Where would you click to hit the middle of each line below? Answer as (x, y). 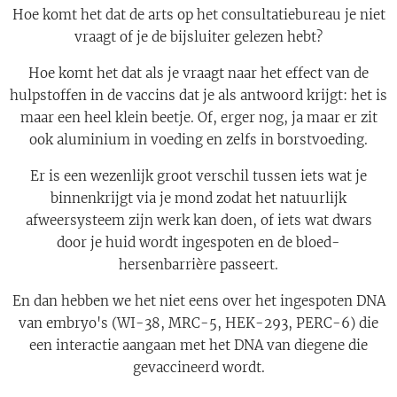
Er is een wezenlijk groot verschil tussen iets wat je (198, 176)
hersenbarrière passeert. (198, 265)
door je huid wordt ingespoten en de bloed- (198, 243)
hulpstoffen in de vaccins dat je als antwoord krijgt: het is (198, 96)
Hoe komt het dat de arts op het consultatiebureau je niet (198, 15)
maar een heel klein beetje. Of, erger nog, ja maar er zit (198, 118)
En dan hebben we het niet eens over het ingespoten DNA (198, 301)
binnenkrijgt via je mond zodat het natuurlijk (198, 198)
